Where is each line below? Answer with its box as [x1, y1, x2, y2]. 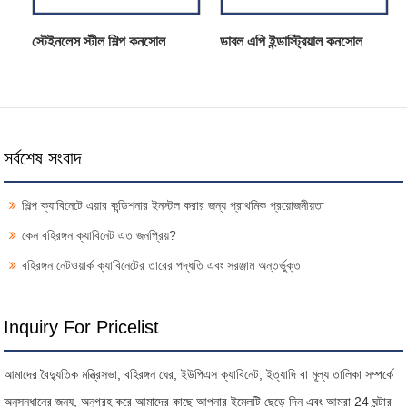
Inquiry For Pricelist [4, 316, 160, 337]
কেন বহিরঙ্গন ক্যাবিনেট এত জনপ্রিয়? [22, 227, 177, 243]
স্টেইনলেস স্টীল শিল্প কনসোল [32, 33, 166, 49]
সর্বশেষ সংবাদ [4, 147, 82, 168]
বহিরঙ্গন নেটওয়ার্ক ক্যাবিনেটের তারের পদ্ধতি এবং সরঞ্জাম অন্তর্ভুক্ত [22, 257, 302, 273]
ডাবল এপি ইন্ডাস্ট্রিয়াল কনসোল [219, 33, 362, 49]
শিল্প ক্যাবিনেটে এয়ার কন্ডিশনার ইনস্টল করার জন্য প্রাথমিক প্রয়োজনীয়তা [22, 197, 325, 213]
